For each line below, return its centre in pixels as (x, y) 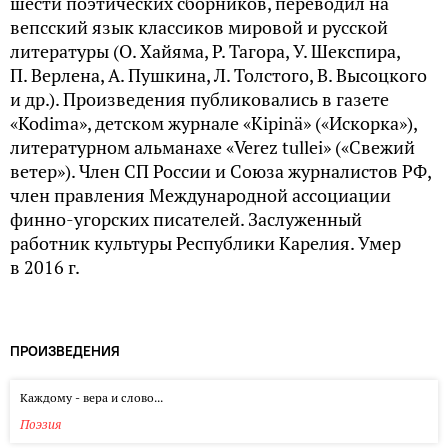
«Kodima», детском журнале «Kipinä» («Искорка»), (213, 123)
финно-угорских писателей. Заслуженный (186, 219)
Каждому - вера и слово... (91, 397)
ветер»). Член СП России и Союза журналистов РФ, (220, 171)
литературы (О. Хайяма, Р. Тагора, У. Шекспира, (205, 51)
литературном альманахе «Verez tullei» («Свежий (212, 147)
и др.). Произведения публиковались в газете (199, 99)
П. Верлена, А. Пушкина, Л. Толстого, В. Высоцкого (218, 75)
